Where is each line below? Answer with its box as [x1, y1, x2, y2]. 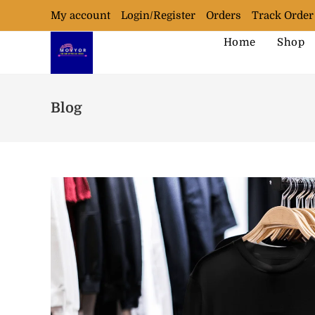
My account [51, 9, 110, 22]
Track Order [252, 9, 314, 22]
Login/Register [121, 9, 195, 22]
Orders [206, 9, 241, 22]
